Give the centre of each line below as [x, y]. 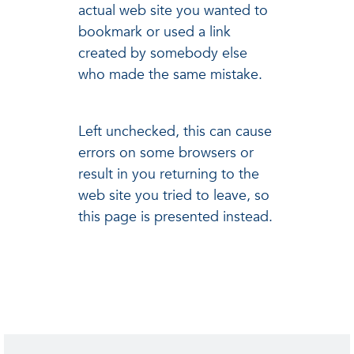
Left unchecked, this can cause [175, 132]
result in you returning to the [169, 174]
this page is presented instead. [175, 217]
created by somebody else [163, 53]
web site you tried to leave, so [174, 196]
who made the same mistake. [170, 75]
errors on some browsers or [166, 153]
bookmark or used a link [154, 32]
